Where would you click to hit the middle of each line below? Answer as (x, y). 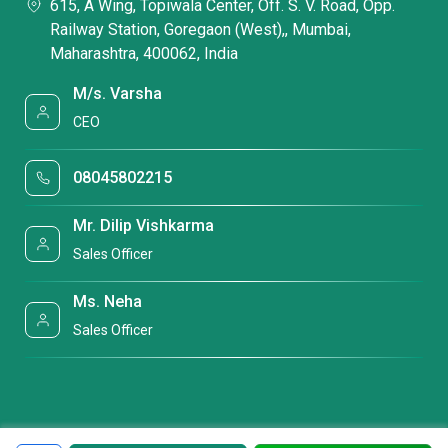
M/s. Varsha (118, 94)
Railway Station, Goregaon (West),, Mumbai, (200, 30)
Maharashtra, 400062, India (144, 54)
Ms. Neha (108, 301)
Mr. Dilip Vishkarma (144, 226)
